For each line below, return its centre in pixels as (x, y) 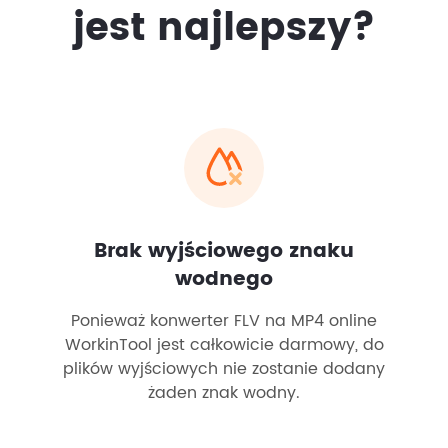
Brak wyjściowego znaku (224, 251)
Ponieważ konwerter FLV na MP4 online (224, 321)
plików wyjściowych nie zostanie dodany (224, 369)
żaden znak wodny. (224, 393)
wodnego (224, 279)
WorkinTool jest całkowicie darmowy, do (224, 345)
